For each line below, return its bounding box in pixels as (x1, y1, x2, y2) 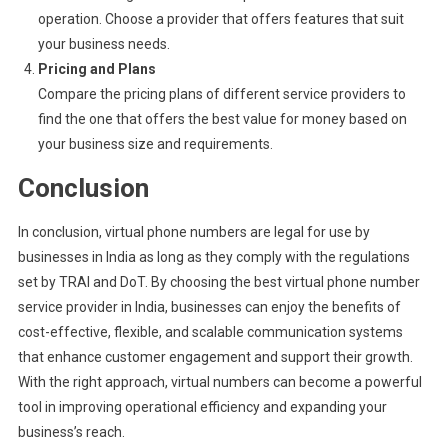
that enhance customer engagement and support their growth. (17, 349, 413, 365)
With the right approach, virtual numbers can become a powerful (17, 374, 422, 390)
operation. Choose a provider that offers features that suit (37, 11, 404, 27)
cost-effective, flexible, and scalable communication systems (17, 324, 403, 340)
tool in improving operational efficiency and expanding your (17, 399, 387, 415)
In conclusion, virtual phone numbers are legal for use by (17, 224, 370, 240)
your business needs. (37, 36, 170, 52)
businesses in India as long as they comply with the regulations (17, 249, 410, 265)
